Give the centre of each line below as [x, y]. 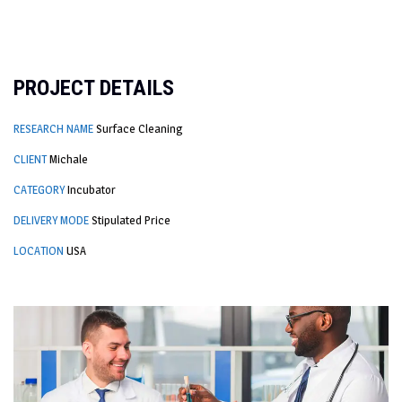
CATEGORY [39, 189]
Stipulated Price [131, 220]
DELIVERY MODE [51, 220]
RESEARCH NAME [53, 128]
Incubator [92, 189]
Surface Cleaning [140, 128]
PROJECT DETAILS [94, 88]
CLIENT [30, 159]
